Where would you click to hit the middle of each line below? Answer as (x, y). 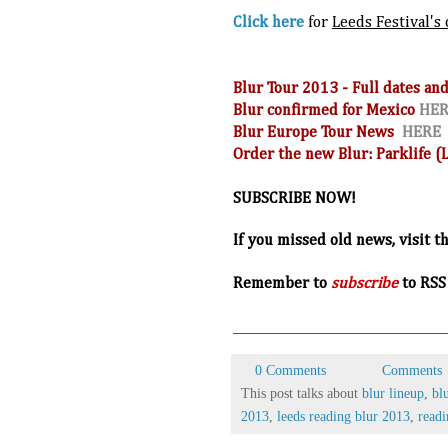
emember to (287, 284)
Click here (270, 23)
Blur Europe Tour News (317, 133)
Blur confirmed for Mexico (326, 111)
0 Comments (291, 370)
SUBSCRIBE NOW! (294, 199)
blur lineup (393, 393)
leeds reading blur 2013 (343, 416)
